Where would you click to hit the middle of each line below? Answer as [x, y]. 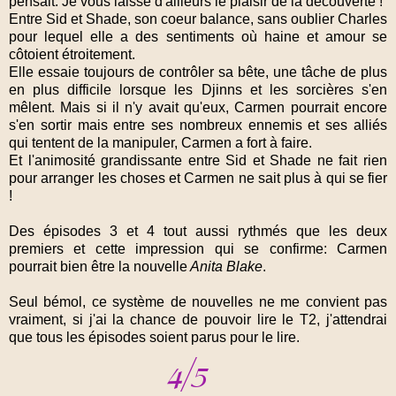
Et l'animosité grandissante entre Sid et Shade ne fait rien [198, 160]
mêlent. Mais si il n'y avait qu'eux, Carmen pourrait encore [198, 107]
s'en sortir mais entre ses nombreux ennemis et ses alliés [198, 125]
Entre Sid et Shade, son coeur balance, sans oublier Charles [198, 19]
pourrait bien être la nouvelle [98, 266]
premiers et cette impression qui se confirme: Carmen [198, 248]
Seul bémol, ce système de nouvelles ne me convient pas [198, 301]
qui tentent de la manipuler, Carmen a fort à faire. [160, 142]
